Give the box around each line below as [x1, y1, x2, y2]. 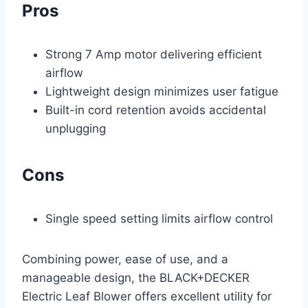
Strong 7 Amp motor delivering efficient [45, 47, 262, 62]
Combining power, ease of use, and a [22, 252, 228, 267]
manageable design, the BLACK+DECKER [22, 271, 250, 285]
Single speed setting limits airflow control [45, 212, 273, 226]
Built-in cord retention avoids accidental [45, 103, 266, 118]
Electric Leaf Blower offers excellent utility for [22, 289, 272, 304]
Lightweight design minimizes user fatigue [45, 85, 278, 99]
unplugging [45, 122, 106, 136]
